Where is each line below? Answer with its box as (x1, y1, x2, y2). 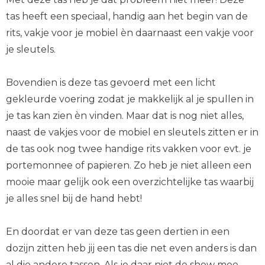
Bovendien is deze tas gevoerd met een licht (6, 77, 216, 88)
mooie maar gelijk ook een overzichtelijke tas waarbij (6, 176, 254, 188)
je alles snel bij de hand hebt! (6, 193, 142, 204)
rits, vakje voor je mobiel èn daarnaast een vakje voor (6, 27, 254, 38)
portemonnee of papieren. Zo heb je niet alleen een (6, 160, 251, 171)
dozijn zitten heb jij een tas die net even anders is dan (6, 243, 257, 254)
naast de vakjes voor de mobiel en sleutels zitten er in (6, 127, 258, 138)
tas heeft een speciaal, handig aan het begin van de (6, 11, 248, 22)
